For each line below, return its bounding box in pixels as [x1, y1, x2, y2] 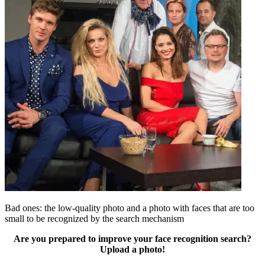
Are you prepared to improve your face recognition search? [14, 234, 251, 244]
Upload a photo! [100, 244, 165, 255]
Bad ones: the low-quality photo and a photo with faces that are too [5, 203, 254, 214]
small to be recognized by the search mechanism [5, 214, 184, 224]
